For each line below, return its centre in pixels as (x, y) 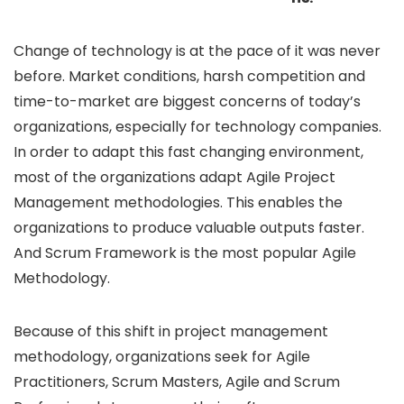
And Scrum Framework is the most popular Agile (185, 252)
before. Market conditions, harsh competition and (189, 76)
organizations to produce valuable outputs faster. (189, 227)
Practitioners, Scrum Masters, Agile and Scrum (177, 381)
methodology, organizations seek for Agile (162, 356)
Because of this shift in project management (171, 331)
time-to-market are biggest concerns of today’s (187, 101)
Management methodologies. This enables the (178, 202)
